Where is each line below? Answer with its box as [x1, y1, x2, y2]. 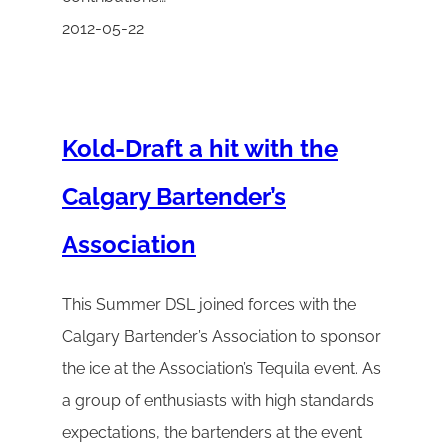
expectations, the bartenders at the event [62, 423, 362, 443]
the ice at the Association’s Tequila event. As [62, 359, 381, 379]
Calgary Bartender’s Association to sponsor [62, 327, 381, 347]
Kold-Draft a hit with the [62, 134, 338, 164]
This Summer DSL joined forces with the [62, 295, 356, 315]
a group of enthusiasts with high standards [62, 391, 374, 411]
